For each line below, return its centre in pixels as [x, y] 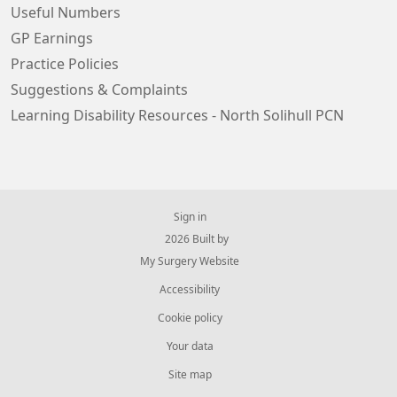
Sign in [190, 217]
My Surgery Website [190, 261]
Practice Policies [65, 64]
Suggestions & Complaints [99, 90]
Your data [190, 346]
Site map [190, 375]
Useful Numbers [66, 12]
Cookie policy [190, 318]
